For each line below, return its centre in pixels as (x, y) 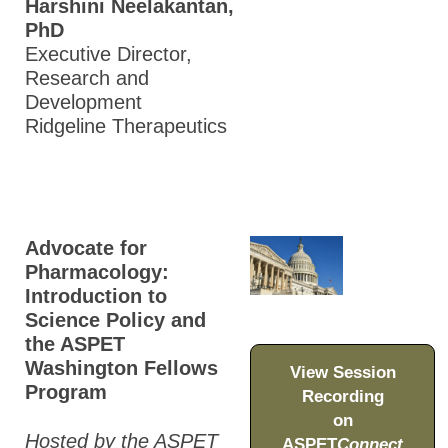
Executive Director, (108, 54)
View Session (342, 373)
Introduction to (96, 296)
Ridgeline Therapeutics (126, 126)
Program (66, 392)
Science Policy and (115, 320)
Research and (87, 78)
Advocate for (86, 248)
